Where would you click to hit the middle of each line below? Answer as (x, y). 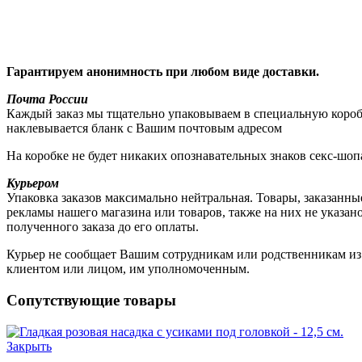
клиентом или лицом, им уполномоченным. (128, 269)
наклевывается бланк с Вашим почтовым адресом (144, 128)
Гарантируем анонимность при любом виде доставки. (163, 72)
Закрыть (29, 346)
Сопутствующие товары (91, 300)
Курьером (33, 183)
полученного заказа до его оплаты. (103, 227)
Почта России (47, 99)
